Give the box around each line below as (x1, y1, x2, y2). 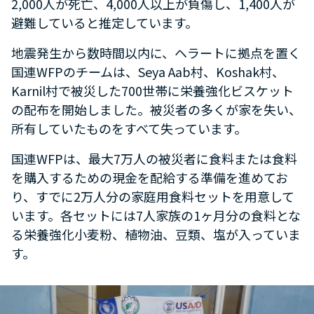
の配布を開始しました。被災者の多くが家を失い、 (11, 100, 301, 118)
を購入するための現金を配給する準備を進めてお (11, 168, 288, 186)
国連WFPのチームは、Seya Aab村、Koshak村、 (11, 62, 285, 81)
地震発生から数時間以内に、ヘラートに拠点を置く (11, 43, 301, 62)
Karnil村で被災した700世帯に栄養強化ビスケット (11, 81, 294, 100)
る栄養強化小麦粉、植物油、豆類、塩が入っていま (11, 224, 301, 243)
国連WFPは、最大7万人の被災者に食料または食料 (11, 149, 297, 168)
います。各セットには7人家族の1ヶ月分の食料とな (11, 205, 301, 224)
